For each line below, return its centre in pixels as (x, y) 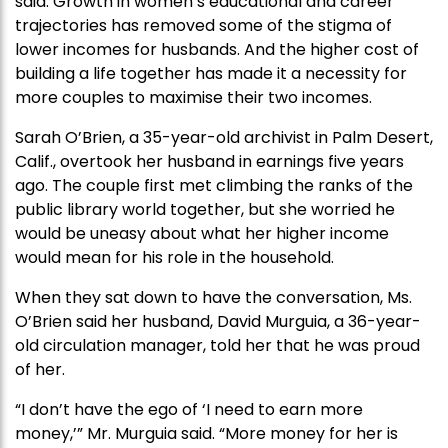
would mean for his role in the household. (174, 258)
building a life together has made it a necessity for (211, 74)
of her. (40, 370)
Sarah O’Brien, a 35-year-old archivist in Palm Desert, (224, 138)
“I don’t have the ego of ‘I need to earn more (189, 410)
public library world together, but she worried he (205, 210)
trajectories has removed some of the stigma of (203, 26)
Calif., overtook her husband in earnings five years (209, 162)
